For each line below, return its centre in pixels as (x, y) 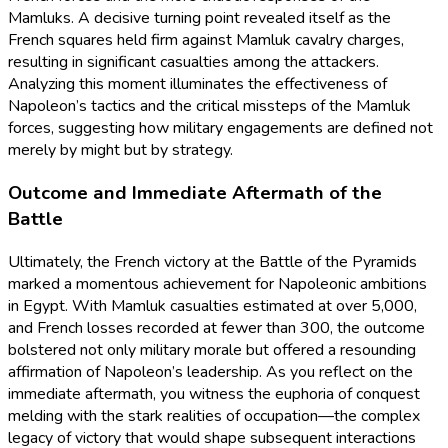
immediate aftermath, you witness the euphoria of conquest (214, 393)
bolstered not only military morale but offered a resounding (212, 349)
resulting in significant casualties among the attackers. (193, 62)
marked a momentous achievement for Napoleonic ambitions (217, 283)
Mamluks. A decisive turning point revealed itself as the (199, 18)
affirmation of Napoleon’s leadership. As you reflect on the (210, 371)
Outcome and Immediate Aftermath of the (195, 192)
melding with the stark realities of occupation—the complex (214, 415)
